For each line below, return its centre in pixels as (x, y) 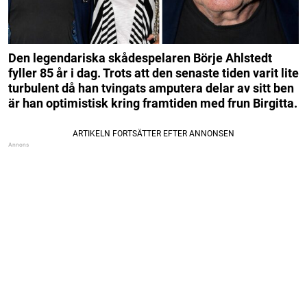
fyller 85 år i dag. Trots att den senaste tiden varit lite (153, 73)
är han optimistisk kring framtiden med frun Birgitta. (153, 103)
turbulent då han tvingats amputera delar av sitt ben (151, 88)
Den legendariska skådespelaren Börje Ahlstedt (140, 58)
